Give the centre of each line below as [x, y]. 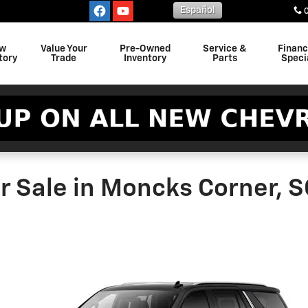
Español [198, 10]
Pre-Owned [145, 49]
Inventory [145, 58]
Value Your [64, 49]
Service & [225, 49]
